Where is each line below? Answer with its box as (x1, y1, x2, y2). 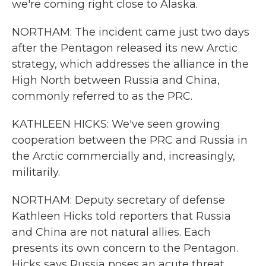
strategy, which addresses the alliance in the (12, 58, 249, 71)
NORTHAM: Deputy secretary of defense (12, 194, 225, 207)
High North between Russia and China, (12, 74, 220, 87)
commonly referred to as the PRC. (12, 90, 192, 103)
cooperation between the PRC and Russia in (12, 134, 248, 147)
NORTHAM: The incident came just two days (12, 26, 249, 39)
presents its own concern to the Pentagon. (12, 242, 238, 255)
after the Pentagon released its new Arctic (12, 42, 237, 55)
